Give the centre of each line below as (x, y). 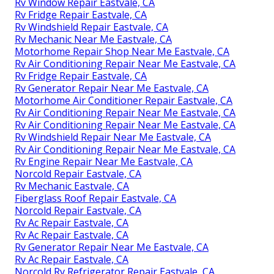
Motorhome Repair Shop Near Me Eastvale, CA (122, 51)
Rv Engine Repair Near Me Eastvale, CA (104, 161)
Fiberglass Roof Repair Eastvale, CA (95, 198)
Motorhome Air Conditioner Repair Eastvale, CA (124, 100)
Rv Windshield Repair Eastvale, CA (91, 27)
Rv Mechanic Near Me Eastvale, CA (93, 39)
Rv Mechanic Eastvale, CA (72, 186)
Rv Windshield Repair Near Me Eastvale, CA (113, 137)
